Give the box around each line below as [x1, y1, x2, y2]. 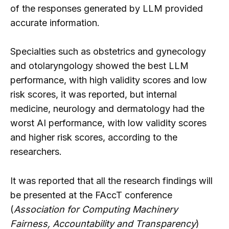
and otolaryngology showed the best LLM [10, 60, 189, 72]
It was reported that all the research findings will [10, 175, 213, 187]
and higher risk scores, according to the [10, 132, 177, 143]
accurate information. [10, 17, 100, 28]
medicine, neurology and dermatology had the [10, 103, 204, 114]
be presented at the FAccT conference [10, 190, 172, 201]
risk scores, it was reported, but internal [10, 89, 177, 100]
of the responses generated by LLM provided [10, 3, 203, 14]
